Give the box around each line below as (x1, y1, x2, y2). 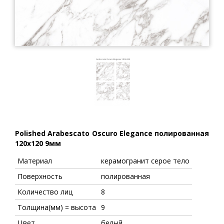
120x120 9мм (15, 138, 61, 148)
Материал (17, 155, 52, 165)
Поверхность (17, 171, 62, 181)
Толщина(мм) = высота (17, 202, 96, 212)
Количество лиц (17, 186, 72, 196)
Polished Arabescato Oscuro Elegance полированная (15, 128, 209, 138)
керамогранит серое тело (101, 155, 189, 165)
